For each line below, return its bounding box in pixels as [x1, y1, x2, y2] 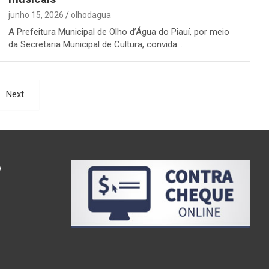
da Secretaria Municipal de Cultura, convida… [8, 38, 183, 50]
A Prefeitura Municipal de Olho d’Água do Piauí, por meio [8, 26, 229, 37]
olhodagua [70, 10, 111, 20]
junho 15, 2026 [8, 10, 64, 20]
